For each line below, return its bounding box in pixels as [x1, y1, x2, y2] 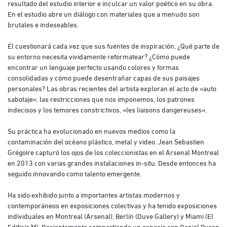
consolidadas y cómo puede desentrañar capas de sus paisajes [8, 71, 200, 83]
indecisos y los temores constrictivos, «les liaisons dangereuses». [8, 103, 207, 115]
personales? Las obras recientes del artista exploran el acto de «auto [8, 82, 216, 93]
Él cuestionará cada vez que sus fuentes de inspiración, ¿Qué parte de [8, 40, 219, 51]
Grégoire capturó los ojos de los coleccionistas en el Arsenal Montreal [8, 146, 219, 157]
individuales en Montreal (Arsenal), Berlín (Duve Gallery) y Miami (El [8, 210, 213, 221]
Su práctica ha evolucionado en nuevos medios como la [8, 125, 175, 136]
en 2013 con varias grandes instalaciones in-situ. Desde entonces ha [8, 157, 216, 168]
